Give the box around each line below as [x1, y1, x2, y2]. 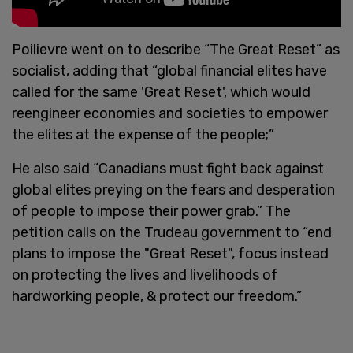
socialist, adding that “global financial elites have [12, 61, 327, 80]
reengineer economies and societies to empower [12, 104, 328, 122]
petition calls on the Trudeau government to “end [12, 223, 332, 241]
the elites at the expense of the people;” [12, 125, 274, 143]
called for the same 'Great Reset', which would [12, 83, 310, 101]
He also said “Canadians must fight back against [12, 159, 324, 177]
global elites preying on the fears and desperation [12, 180, 335, 199]
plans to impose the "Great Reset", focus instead [12, 244, 329, 262]
